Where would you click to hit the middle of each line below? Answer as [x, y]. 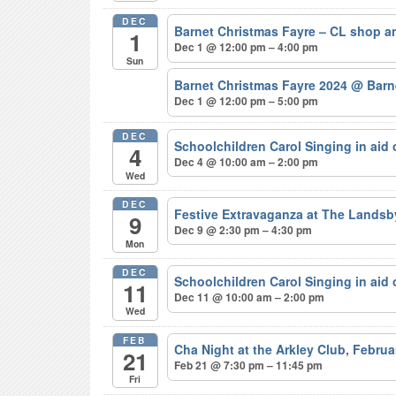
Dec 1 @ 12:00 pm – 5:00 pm [247, 101]
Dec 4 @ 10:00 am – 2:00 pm [247, 161]
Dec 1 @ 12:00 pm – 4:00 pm [247, 46]
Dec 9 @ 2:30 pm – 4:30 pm [244, 229]
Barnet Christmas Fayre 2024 [263, 85]
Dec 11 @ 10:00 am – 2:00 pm [250, 297]
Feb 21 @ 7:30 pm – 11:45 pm [249, 366]
